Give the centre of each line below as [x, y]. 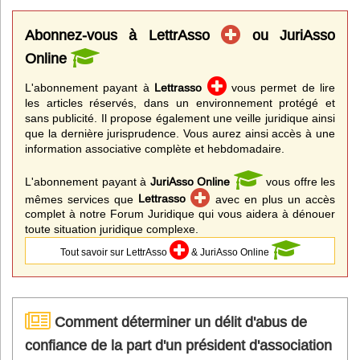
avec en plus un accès [273, 199]
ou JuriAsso [288, 35]
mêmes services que [82, 199]
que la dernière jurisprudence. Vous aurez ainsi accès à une [180, 133]
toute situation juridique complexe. [112, 229]
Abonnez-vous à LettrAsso [123, 35]
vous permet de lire [280, 87]
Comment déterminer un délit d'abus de [179, 322]
